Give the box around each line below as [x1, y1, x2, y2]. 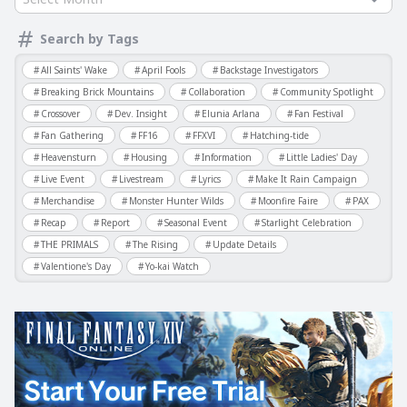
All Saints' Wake [41, 63, 107, 76]
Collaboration [188, 84, 245, 98]
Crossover [41, 106, 80, 120]
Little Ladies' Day [286, 150, 357, 164]
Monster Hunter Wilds [129, 194, 223, 207]
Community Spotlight [280, 84, 373, 98]
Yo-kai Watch [145, 259, 199, 273]
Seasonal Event [164, 215, 227, 229]
